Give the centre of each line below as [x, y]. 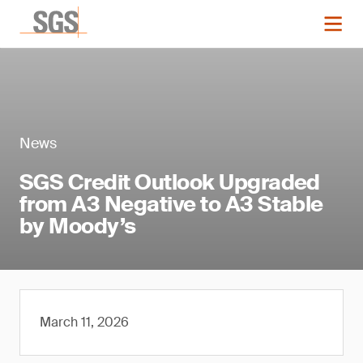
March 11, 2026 [84, 322]
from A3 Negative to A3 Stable [171, 204]
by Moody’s [78, 226]
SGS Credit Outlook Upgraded [170, 182]
